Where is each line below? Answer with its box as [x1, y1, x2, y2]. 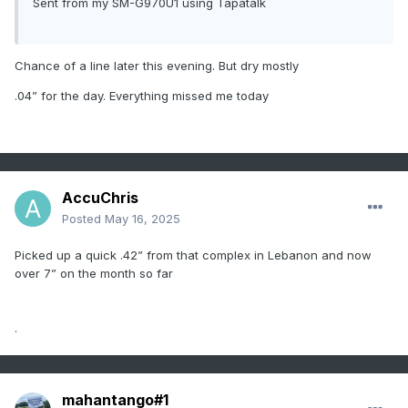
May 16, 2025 [105, 211, 180, 227]
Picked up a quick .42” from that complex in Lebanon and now [15, 248, 372, 263]
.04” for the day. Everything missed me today [15, 88, 272, 104]
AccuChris [62, 189, 138, 208]
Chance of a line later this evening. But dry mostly [15, 58, 302, 74]
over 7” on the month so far [15, 266, 173, 281]
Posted [62, 211, 105, 227]
